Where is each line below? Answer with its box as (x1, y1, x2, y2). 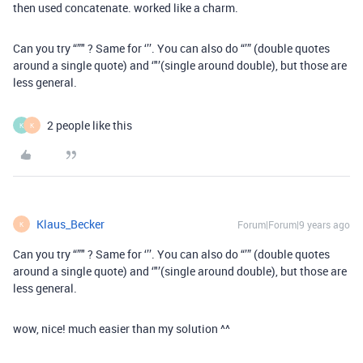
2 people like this (47, 117, 132, 133)
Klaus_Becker (36, 216, 105, 232)
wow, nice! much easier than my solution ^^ (13, 321, 230, 336)
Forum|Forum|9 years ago (237, 218, 350, 231)
